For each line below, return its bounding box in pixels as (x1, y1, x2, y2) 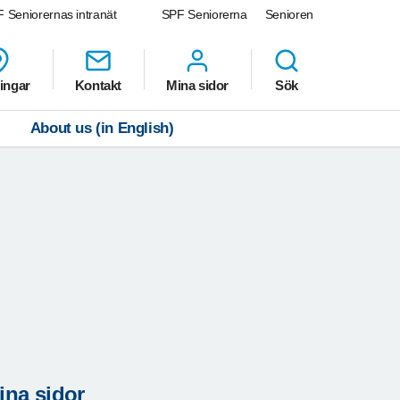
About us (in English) (29, 120, 174, 137)
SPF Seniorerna (161, 7, 247, 21)
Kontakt (74, 78, 121, 94)
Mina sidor (166, 78, 229, 94)
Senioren (264, 7, 313, 21)
